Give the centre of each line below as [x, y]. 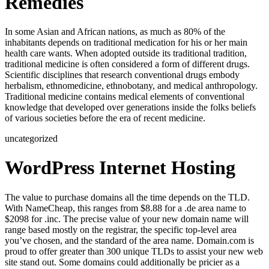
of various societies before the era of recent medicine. [105, 118]
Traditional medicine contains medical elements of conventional [125, 96]
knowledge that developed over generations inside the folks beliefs [130, 107]
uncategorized [31, 138]
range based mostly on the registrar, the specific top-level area [121, 229]
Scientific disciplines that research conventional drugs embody [122, 74]
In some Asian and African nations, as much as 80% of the [115, 31]
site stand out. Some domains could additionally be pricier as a [122, 262]
